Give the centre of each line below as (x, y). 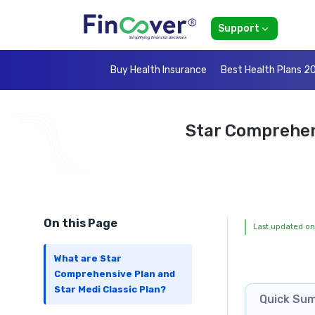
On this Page (81, 224)
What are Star (88, 259)
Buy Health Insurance (159, 70)
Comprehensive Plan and (115, 274)
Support (239, 29)
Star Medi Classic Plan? (110, 290)
